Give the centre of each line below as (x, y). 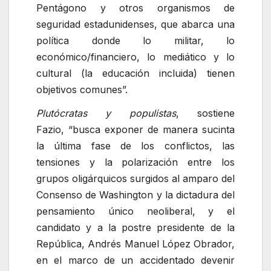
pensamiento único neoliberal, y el (135, 211)
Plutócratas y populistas (106, 113)
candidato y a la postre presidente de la (135, 228)
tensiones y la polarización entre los (135, 162)
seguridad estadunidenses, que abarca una (135, 24)
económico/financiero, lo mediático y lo (135, 57)
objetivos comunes (79, 89)
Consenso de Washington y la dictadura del (135, 195)
